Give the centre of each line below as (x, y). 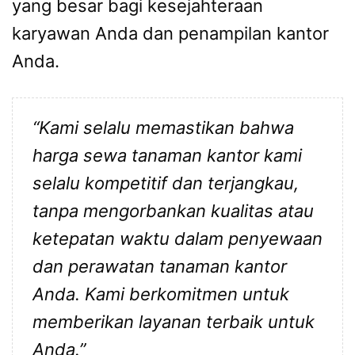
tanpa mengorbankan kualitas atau (173, 210)
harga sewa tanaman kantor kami (167, 155)
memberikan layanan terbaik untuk (174, 321)
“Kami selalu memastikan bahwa (163, 127)
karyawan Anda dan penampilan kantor (170, 34)
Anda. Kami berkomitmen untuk (161, 294)
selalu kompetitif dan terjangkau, (166, 183)
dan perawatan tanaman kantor (160, 266)
